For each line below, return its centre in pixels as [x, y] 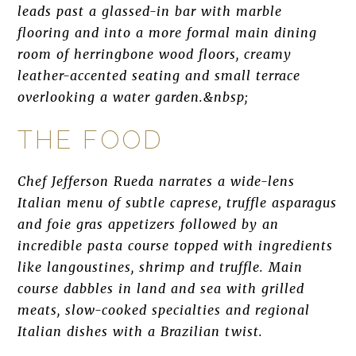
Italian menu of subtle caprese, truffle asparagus [177, 203]
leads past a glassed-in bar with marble [150, 11]
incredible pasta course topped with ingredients [175, 246]
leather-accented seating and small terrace [159, 75]
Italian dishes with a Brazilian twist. [140, 331]
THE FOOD [91, 139]
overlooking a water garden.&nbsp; [133, 97]
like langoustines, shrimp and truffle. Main [160, 267]
